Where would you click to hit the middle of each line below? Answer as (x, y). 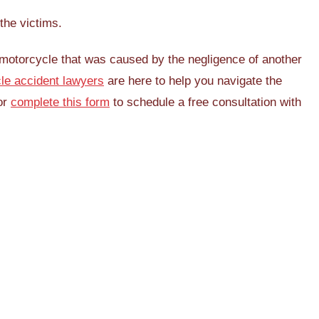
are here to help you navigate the (193, 81)
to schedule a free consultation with (205, 103)
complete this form (60, 103)
